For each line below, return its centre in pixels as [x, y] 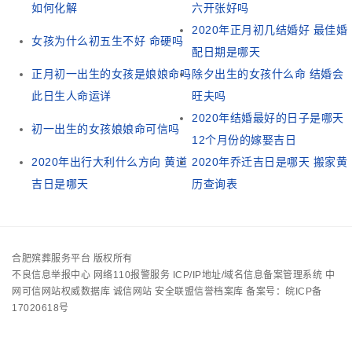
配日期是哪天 [226, 52]
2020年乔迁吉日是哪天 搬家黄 [269, 162]
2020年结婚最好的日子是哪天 [268, 118]
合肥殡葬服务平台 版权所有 [72, 259]
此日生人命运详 [71, 96]
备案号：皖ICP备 [282, 292]
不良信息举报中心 [51, 275]
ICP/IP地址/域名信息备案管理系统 [247, 275]
